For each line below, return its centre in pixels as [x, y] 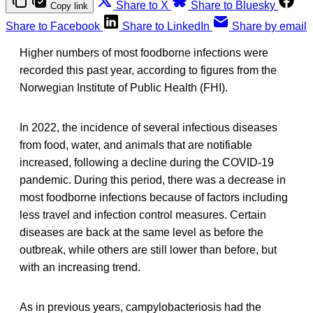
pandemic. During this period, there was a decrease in [153, 180]
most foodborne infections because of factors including [154, 197]
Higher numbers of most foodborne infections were [144, 52]
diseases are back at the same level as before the [141, 232]
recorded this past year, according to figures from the [148, 70]
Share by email [269, 26]
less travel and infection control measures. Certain [143, 214]
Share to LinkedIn [166, 26]
